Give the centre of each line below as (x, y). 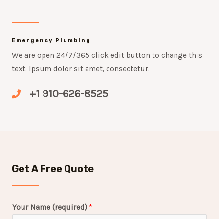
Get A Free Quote (53, 169)
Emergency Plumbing (51, 40)
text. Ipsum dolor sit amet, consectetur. (81, 69)
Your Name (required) (51, 207)
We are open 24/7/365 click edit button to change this (107, 55)
